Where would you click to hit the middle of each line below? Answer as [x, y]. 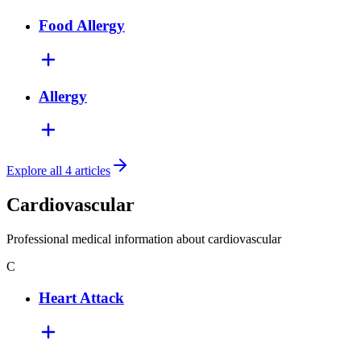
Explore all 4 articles [58, 171]
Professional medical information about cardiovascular [144, 239]
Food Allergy [82, 26]
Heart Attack [81, 297]
